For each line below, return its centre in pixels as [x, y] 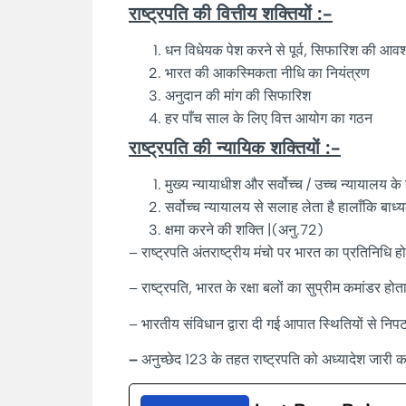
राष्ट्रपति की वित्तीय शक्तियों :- [231, 13]
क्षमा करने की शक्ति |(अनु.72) [244, 229]
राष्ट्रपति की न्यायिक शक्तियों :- [235, 147]
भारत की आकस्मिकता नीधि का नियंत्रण [267, 72]
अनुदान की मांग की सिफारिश [238, 95]
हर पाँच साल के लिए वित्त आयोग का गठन [269, 118]
